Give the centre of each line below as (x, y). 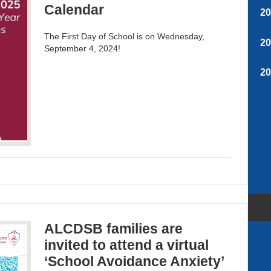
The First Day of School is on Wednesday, (125, 36)
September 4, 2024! (83, 48)
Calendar (74, 9)
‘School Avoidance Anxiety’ (134, 262)
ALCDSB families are (114, 229)
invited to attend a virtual (127, 245)
